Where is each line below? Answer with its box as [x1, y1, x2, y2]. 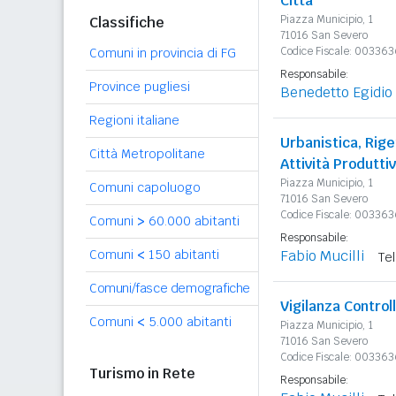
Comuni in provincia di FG [89, 45, 236, 61]
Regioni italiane [89, 112, 179, 128]
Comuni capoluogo [89, 179, 201, 195]
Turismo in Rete [89, 364, 195, 383]
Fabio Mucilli [280, 247, 364, 265]
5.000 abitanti [145, 314, 232, 330]
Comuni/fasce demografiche [89, 280, 250, 296]
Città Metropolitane [89, 146, 205, 162]
